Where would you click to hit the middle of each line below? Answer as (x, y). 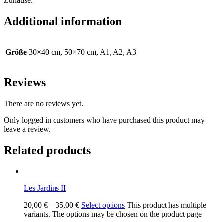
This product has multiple (166, 205)
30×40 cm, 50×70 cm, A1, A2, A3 (83, 52)
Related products (47, 150)
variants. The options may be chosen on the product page (113, 214)
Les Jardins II (45, 188)
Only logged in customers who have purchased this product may (104, 120)
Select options (103, 205)
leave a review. (27, 129)
